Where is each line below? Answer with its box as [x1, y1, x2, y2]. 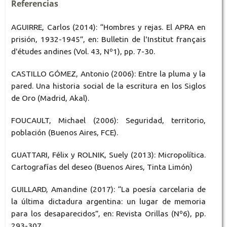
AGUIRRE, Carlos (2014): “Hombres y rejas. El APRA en [11, 22, 206, 31]
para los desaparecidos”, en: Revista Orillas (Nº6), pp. [11, 209, 206, 218]
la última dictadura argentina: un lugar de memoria [11, 197, 206, 206]
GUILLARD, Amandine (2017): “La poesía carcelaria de [11, 184, 206, 194]
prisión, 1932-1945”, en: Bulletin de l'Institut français [11, 34, 206, 44]
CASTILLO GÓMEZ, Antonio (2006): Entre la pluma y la [11, 69, 206, 78]
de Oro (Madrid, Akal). [11, 93, 89, 102]
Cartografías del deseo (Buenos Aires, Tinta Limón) [11, 162, 193, 171]
